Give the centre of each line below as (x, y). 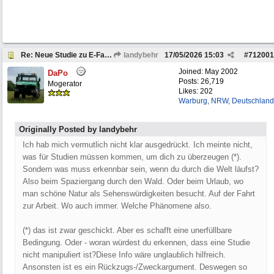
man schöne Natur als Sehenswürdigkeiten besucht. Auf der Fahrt (139, 194)
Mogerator (65, 84)
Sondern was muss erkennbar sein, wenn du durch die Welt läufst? (141, 169)
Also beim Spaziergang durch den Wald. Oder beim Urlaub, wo (133, 181)
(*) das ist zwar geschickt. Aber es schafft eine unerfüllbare (127, 230)
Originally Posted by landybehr (78, 129)
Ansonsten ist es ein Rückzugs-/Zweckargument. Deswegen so (135, 267)
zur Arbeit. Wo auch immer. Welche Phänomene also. (117, 206)
